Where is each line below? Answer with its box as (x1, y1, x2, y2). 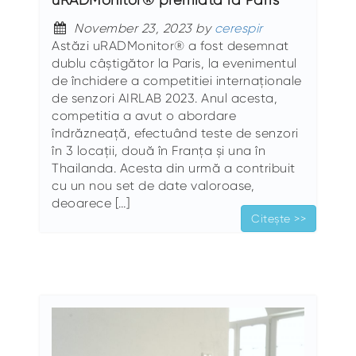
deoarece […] (52, 195, 130, 211)
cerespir (214, 20, 263, 36)
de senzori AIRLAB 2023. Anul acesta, (52, 90, 277, 106)
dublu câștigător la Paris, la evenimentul (52, 55, 297, 71)
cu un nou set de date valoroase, (52, 177, 254, 193)
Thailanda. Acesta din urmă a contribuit (52, 160, 296, 176)
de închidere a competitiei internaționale (52, 72, 302, 88)
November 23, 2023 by (70, 20, 215, 36)
